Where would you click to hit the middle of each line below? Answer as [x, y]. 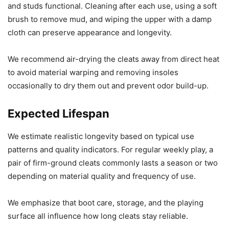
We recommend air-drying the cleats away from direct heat [113, 59]
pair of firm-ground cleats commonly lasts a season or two [113, 163]
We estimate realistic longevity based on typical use [101, 136]
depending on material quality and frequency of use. [102, 176]
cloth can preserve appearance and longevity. [90, 33]
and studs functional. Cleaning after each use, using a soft [112, 6]
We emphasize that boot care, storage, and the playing [106, 203]
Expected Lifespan [59, 114]
